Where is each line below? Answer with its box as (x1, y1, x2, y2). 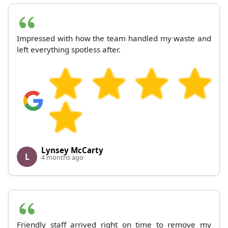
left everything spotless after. (17, 44, 121, 55)
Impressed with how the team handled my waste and (17, 33, 211, 44)
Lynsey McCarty (41, 145, 103, 156)
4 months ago (41, 153, 83, 162)
